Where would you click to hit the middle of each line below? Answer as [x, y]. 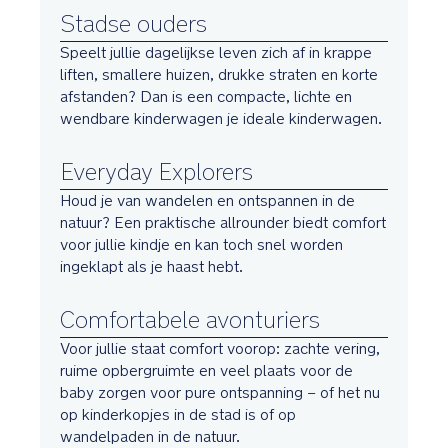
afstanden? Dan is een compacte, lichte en [206, 97]
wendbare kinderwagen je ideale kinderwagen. [221, 119]
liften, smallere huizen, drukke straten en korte [219, 75]
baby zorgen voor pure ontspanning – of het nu [220, 393]
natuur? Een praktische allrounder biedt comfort [223, 223]
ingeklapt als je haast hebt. [151, 267]
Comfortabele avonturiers [190, 320]
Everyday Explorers [156, 172]
